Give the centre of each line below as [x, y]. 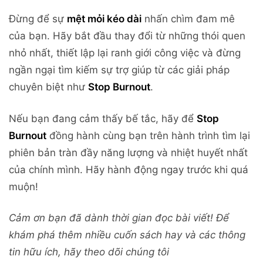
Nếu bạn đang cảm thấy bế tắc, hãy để [103, 118]
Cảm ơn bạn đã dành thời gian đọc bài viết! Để [119, 218]
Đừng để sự [38, 19]
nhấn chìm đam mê [188, 19]
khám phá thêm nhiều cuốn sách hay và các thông [127, 235]
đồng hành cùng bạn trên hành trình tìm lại [148, 135]
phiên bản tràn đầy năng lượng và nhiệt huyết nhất [128, 152]
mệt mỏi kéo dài [104, 19]
